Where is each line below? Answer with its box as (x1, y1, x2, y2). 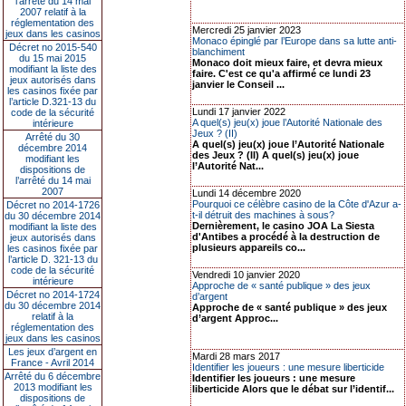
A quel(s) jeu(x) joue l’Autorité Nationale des (192, 117, 382, 128)
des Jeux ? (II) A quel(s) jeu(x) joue (192, 150, 359, 160)
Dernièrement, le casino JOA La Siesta (192, 220, 374, 231)
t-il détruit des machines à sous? (192, 209, 334, 220)
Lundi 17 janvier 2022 (192, 106, 285, 117)
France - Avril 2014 (11, 357, 94, 368)
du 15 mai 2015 (19, 53, 86, 63)
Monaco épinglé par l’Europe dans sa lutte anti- (192, 35, 397, 46)
